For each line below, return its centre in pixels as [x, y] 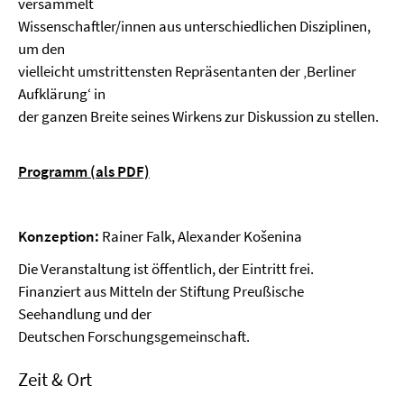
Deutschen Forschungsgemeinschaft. [134, 336]
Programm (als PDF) [84, 171]
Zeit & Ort [55, 379]
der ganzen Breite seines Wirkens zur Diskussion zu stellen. [198, 116]
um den [44, 49]
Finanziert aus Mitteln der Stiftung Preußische [161, 291]
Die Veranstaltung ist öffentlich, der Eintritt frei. [166, 269]
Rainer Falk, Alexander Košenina [201, 236]
